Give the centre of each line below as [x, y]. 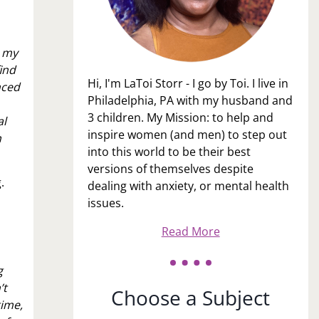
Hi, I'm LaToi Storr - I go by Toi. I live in [188, 83]
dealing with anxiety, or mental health [188, 185]
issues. [105, 203]
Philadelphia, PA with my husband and [190, 100]
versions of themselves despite [170, 168]
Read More [190, 231]
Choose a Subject [191, 297]
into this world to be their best [169, 151]
